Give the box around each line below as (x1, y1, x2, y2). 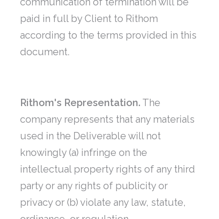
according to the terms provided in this (20, 29, 197, 42)
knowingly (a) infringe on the (20, 147, 147, 159)
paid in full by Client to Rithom (20, 13, 158, 25)
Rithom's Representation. (20, 97, 140, 109)
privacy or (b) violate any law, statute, (20, 197, 186, 209)
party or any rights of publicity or (20, 180, 168, 192)
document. (20, 46, 69, 58)
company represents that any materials (20, 113, 195, 126)
